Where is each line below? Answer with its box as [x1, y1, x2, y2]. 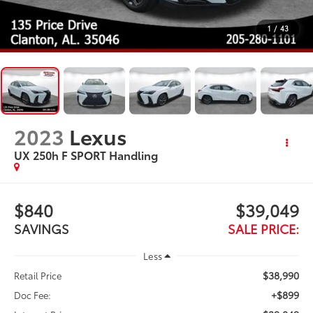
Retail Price [14, 269, 62, 282]
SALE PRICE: [227, 219, 299, 238]
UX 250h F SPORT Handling [14, 146, 159, 163]
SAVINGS [14, 219, 70, 238]
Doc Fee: [14, 289, 52, 302]
